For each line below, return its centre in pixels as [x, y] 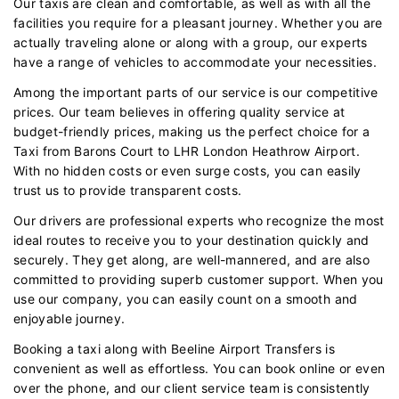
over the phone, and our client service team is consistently [192, 387]
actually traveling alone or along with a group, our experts [191, 42]
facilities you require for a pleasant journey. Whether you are [198, 22]
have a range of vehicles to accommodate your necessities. [195, 61]
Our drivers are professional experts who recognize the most [199, 220]
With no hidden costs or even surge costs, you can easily [187, 170]
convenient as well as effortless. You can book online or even [199, 368]
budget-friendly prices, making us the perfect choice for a [192, 131]
